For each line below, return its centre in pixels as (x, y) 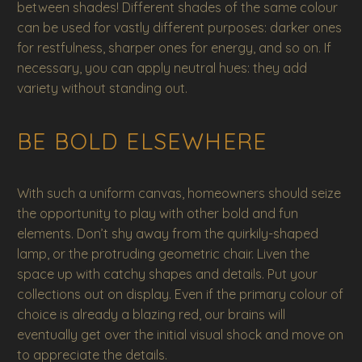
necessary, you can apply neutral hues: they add (162, 68)
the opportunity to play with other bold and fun (158, 214)
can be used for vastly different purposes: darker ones (179, 27)
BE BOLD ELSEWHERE (142, 141)
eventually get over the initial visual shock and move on (180, 335)
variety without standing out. (102, 88)
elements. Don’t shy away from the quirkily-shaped (168, 234)
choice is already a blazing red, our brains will (151, 315)
